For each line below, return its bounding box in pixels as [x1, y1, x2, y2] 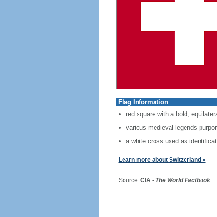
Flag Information [118, 98, 168, 106]
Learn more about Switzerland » [118, 156, 206, 163]
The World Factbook [155, 177, 210, 184]
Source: [111, 177, 140, 184]
